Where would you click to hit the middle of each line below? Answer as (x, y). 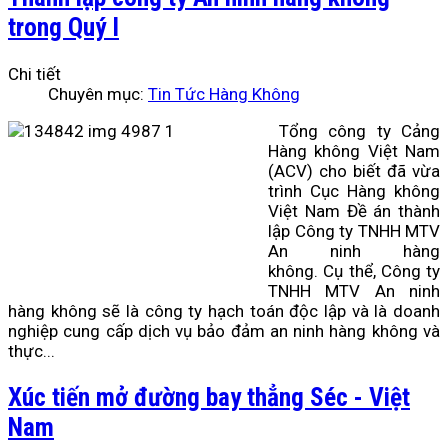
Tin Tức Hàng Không (224, 93)
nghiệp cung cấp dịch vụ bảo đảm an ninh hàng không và (224, 330)
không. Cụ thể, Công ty (354, 270)
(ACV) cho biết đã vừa (354, 170)
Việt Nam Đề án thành (354, 210)
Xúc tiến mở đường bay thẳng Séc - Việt (209, 396)
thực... (31, 350)
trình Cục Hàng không (354, 190)
